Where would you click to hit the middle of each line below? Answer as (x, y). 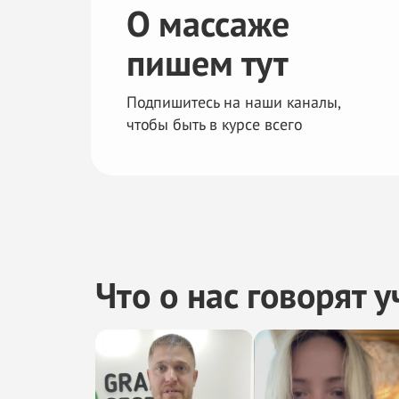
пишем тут (208, 62)
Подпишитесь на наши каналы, (233, 102)
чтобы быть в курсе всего (214, 124)
